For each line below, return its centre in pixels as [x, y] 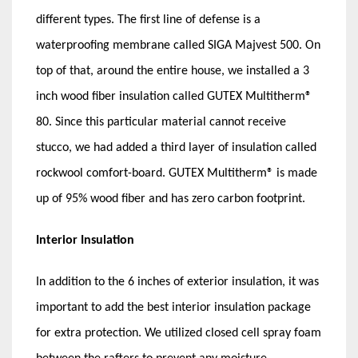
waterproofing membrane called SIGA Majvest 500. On [178, 45]
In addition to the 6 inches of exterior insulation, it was [177, 282]
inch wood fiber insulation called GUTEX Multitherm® [174, 96]
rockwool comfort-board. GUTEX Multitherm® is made [177, 173]
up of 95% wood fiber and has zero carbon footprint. [171, 199]
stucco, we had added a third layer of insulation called [176, 147]
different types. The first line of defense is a [148, 20]
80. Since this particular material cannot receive [161, 122]
